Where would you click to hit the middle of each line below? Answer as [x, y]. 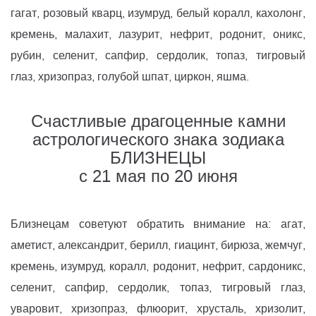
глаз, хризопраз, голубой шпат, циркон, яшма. [130, 77]
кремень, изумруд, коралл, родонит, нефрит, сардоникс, [158, 267]
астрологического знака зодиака [158, 140]
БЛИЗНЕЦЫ [158, 158]
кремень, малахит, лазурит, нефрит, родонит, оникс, [158, 35]
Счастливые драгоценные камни [158, 122]
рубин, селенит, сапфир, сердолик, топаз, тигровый [158, 56]
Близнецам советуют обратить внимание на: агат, [158, 224]
